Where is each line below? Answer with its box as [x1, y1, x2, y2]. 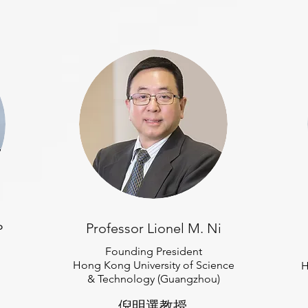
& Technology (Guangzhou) [87, 272, 220, 285]
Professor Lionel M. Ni [85, 220, 221, 236]
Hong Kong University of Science [73, 258, 234, 272]
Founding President [105, 245, 202, 258]
